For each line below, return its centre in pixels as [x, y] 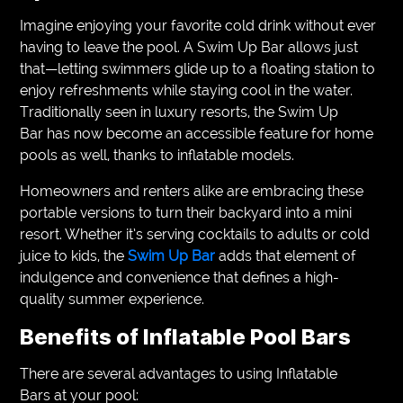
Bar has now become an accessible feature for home [197, 133]
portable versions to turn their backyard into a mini [186, 212]
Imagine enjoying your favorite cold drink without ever [198, 25]
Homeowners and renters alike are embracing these [192, 191]
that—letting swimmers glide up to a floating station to [198, 68]
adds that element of [288, 255]
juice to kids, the [74, 255]
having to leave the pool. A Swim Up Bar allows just [189, 47]
